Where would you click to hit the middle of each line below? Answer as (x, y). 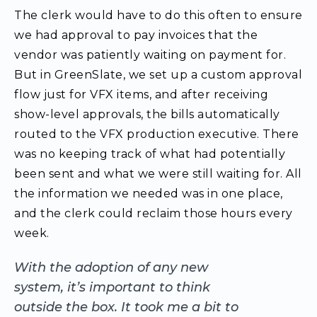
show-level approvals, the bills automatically (147, 114)
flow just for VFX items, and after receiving (141, 94)
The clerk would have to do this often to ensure (158, 15)
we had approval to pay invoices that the (136, 35)
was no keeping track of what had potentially (150, 154)
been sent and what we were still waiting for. (150, 174)
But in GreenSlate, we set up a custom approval (158, 75)
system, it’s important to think (112, 287)
